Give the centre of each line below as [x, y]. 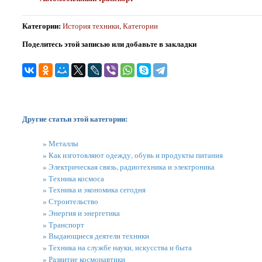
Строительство [73, 201]
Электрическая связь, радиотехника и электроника [131, 166]
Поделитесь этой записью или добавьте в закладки [109, 44]
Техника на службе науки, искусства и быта [120, 247]
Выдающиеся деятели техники [99, 236]
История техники [91, 25]
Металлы [63, 144]
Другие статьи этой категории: [75, 119]
